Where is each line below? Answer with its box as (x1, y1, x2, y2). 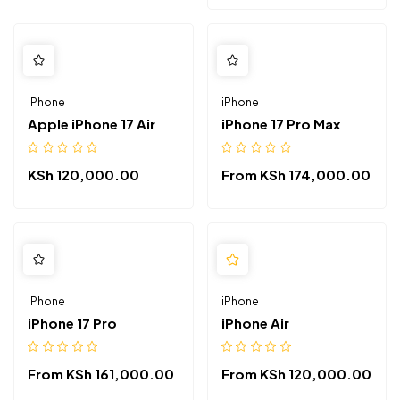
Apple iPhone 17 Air (28, 115, 155, 132)
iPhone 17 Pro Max (221, 115, 340, 132)
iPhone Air (221, 314, 289, 331)
